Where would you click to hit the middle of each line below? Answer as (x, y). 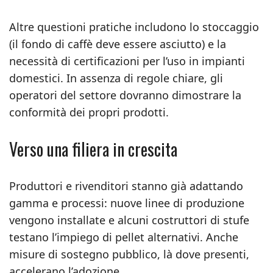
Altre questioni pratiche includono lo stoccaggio (134, 27)
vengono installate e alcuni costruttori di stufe (129, 220)
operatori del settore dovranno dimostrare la (125, 95)
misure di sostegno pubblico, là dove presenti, (129, 254)
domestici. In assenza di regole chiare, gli (116, 78)
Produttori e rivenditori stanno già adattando (126, 186)
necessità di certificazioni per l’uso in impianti (127, 61)
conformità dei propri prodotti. (89, 112)
